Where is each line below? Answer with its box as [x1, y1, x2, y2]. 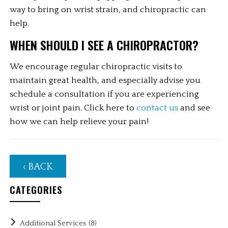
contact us [136, 103, 179, 113]
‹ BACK [23, 161, 53, 173]
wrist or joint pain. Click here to [10, 103, 137, 113]
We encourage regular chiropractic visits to [10, 62, 183, 72]
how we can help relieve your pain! [10, 117, 149, 127]
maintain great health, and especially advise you [10, 76, 201, 85]
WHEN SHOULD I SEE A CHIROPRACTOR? [10, 36, 199, 54]
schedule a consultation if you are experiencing [10, 90, 199, 99]
